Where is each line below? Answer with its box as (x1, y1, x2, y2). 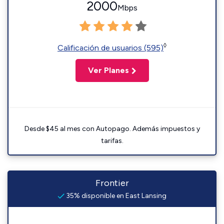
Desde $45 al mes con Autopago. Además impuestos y (24, 124, 200, 133)
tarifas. (100, 136, 123, 145)
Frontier (95, 177, 129, 188)
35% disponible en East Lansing (64, 191, 166, 200)
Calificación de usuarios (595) (57, 43, 163, 52)
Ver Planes (87, 65, 129, 75)
